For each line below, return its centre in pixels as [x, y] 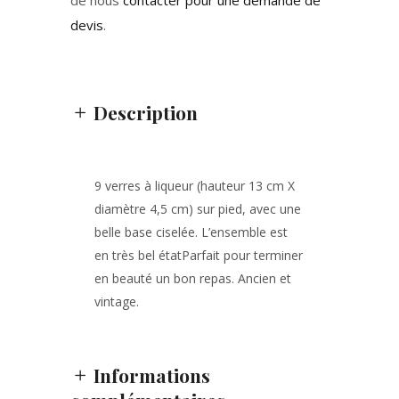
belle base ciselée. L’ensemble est [191, 232]
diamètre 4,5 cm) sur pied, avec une [198, 209]
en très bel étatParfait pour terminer [199, 256]
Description [146, 113]
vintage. [117, 302]
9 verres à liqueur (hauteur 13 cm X [195, 186]
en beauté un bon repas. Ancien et [193, 279]
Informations [152, 375]
